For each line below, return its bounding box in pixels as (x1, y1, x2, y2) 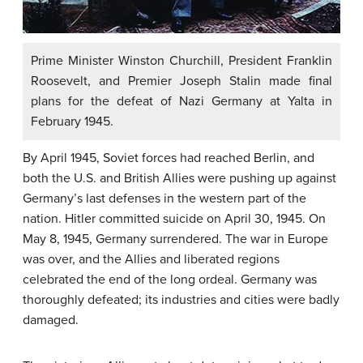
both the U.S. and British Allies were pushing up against (23, 169, 336, 186)
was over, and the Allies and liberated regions (23, 250, 280, 267)
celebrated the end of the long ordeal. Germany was (23, 271, 317, 288)
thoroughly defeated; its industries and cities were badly (23, 291, 340, 308)
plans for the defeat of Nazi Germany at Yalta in (31, 92, 332, 109)
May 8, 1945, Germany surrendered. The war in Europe (23, 230, 328, 247)
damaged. (23, 311, 79, 328)
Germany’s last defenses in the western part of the (23, 190, 306, 207)
